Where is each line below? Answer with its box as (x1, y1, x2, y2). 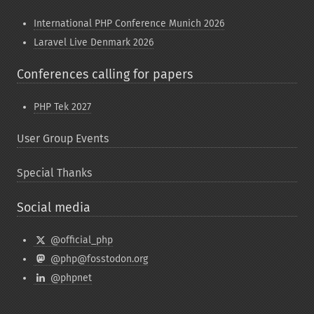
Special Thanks (17, 166, 92, 179)
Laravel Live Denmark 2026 (34, 36, 153, 48)
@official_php (47, 234, 113, 246)
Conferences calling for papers (17, 67, 193, 82)
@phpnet (47, 272, 92, 284)
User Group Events (17, 132, 109, 145)
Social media (17, 200, 90, 215)
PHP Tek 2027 (34, 101, 91, 113)
